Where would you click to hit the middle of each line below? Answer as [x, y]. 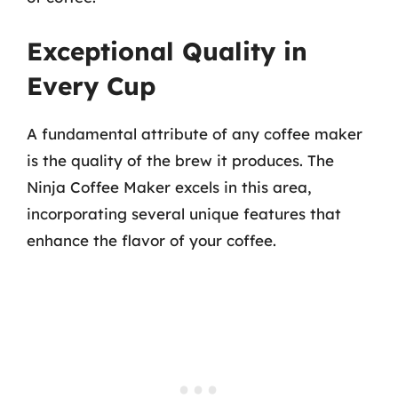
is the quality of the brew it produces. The [180, 160]
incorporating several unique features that [184, 213]
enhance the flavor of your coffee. [151, 240]
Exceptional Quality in [167, 51]
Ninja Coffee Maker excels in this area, [169, 187]
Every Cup [91, 85]
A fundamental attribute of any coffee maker [195, 133]
